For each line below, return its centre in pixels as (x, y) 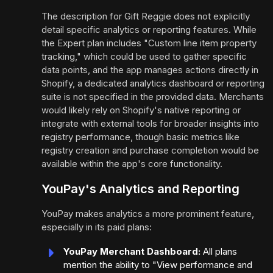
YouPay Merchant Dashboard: (132, 252)
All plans (219, 252)
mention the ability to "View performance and (158, 265)
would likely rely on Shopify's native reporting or (141, 110)
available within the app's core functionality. (132, 164)
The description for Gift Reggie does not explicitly (146, 16)
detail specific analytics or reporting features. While (149, 30)
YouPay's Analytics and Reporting (140, 189)
